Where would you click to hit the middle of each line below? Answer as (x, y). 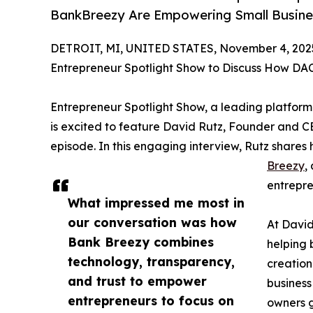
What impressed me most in (156, 202)
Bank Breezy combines (141, 241)
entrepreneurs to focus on (151, 300)
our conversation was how (152, 222)
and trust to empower (137, 281)
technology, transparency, (151, 261)
